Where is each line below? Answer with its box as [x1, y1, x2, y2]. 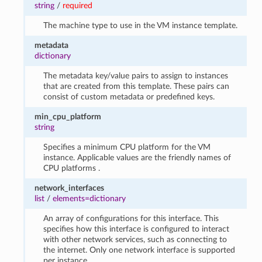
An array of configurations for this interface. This [43, 213, 219, 223]
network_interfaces [35, 183, 105, 192]
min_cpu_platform [35, 112, 102, 121]
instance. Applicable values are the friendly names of [43, 153, 231, 162]
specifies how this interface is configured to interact [43, 224, 229, 233]
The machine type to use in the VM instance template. [43, 20, 237, 30]
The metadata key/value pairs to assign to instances [43, 71, 228, 80]
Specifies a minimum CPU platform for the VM [43, 142, 211, 151]
